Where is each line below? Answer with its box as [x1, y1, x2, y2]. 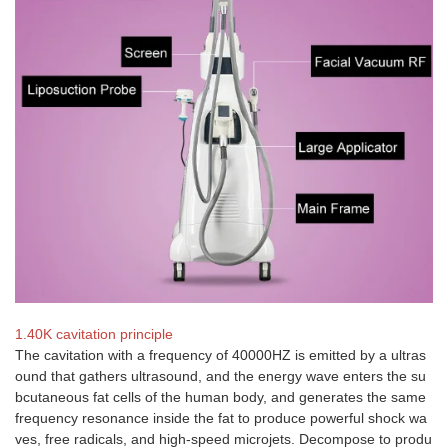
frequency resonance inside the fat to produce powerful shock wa [15, 409, 427, 426]
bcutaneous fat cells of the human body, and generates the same [15, 388, 426, 405]
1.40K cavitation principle [15, 325, 173, 342]
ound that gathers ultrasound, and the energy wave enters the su [15, 367, 426, 384]
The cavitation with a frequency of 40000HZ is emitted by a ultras [15, 346, 426, 363]
